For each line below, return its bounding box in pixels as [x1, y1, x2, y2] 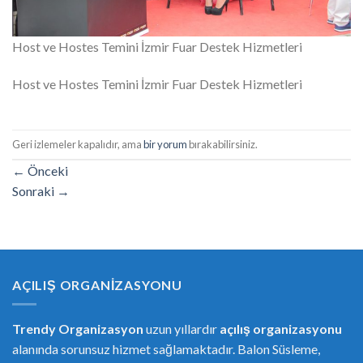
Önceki [25, 162, 68, 178]
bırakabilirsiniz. [187, 137, 258, 151]
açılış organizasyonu [220, 321, 342, 337]
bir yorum [143, 137, 187, 151]
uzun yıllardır [143, 321, 220, 337]
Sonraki [12, 182, 57, 199]
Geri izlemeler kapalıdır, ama [12, 137, 143, 151]
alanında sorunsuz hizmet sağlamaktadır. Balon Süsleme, [12, 341, 320, 357]
